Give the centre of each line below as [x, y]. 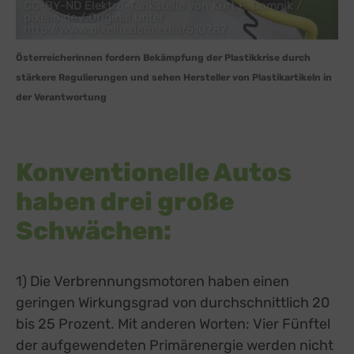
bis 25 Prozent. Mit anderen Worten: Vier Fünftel [173, 324]
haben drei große [125, 201]
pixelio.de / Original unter [94, 17]
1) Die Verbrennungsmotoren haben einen [153, 281]
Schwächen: [94, 230]
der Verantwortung [61, 97]
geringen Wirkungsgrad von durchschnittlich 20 [173, 302]
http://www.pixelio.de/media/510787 [125, 29]
